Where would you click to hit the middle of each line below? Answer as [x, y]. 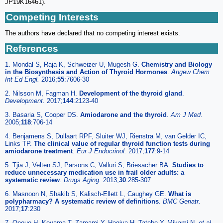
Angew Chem [190, 72]
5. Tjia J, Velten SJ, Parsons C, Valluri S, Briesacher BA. [89, 165]
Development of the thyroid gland [131, 93]
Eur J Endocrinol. [103, 151]
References [32, 48]
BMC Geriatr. [182, 201]
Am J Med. [187, 114]
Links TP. [19, 143]
